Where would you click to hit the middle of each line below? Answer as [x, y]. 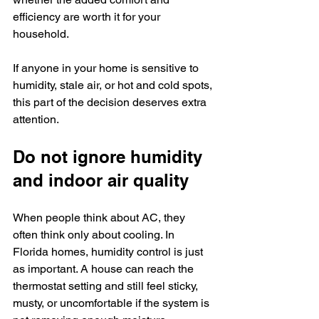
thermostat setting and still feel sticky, [107, 286]
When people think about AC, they [100, 218]
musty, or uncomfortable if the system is [113, 303]
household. [41, 34]
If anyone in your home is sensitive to [107, 68]
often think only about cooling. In [95, 235]
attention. [36, 119]
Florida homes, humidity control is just [109, 252]
